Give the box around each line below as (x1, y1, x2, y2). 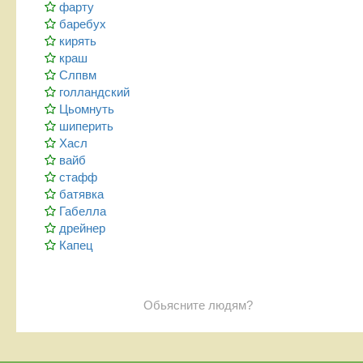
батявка (59, 186, 104, 201)
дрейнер (59, 220, 105, 235)
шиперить (59, 118, 113, 133)
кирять (59, 33, 96, 48)
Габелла (59, 203, 106, 218)
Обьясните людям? (143, 298, 253, 312)
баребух (59, 16, 106, 31)
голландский (59, 84, 130, 99)
